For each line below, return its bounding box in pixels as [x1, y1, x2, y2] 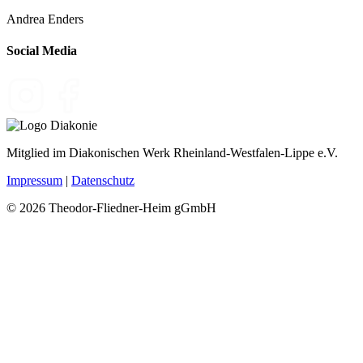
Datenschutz [71, 173, 135, 187]
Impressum [6, 173, 62, 187]
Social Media [6, 44, 77, 58]
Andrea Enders [6, 12, 83, 27]
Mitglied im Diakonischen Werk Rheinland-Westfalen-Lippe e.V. [6, 145, 338, 160]
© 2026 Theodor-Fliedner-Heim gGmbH [6, 200, 216, 215]
